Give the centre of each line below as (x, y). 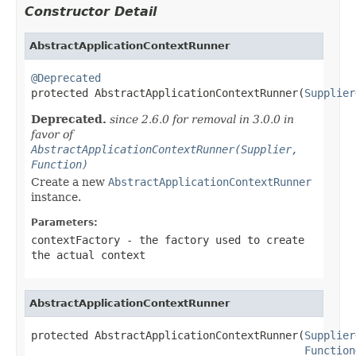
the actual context (88, 255)
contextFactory (75, 240)
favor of (52, 134)
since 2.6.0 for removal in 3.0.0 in (202, 119)
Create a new (70, 182)
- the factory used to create (212, 240)
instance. (56, 197)
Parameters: (64, 222)
